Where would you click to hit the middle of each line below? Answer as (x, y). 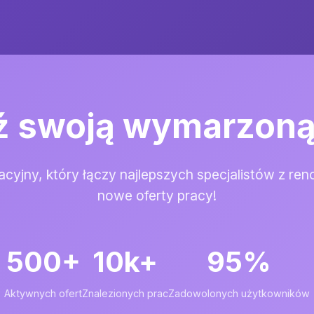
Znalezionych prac (125, 293)
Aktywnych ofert (43, 293)
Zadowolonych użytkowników (239, 293)
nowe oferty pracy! (157, 196)
